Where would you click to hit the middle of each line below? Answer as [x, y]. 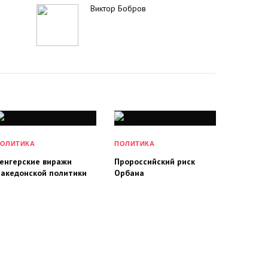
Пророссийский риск [155, 161]
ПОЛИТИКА [135, 143]
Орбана [129, 173]
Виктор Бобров [118, 8]
